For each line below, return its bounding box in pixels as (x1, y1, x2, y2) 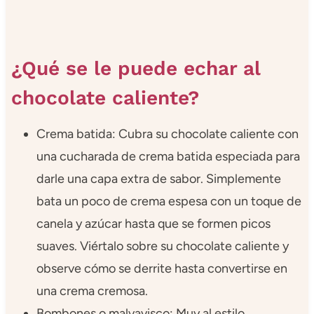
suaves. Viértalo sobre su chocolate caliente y (36, 238, 289, 254)
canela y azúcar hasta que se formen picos (36, 215, 271, 231)
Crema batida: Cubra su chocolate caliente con (36, 125, 299, 142)
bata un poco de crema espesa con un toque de (36, 193, 301, 209)
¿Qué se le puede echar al (11, 56, 260, 80)
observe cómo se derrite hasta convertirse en (36, 260, 287, 276)
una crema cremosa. (36, 282, 148, 299)
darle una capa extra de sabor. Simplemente (36, 170, 281, 186)
